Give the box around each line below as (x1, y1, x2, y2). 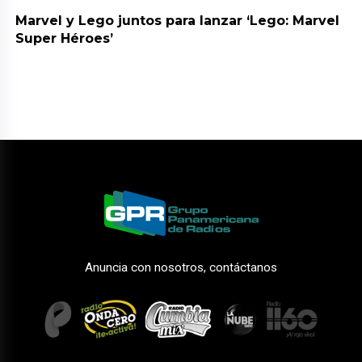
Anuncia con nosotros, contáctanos (85, 260, 277, 276)
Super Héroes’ (15, 31, 114, 47)
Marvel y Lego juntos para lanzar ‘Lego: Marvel (15, 13, 340, 29)
